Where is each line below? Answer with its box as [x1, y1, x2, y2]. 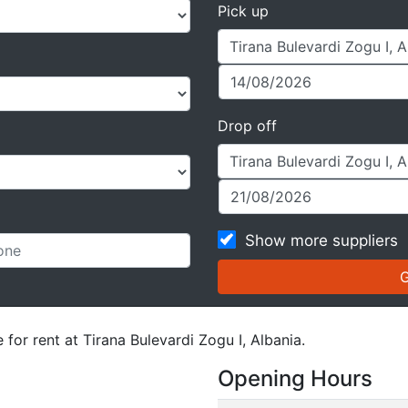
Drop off [218, 116, 277, 135]
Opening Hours [218, 364, 372, 392]
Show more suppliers [245, 230, 398, 250]
